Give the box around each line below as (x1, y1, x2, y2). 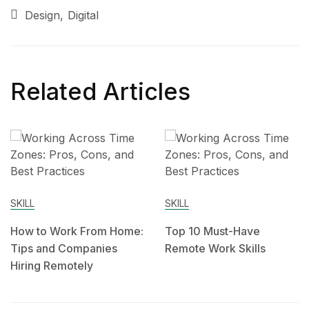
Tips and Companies (10, 241, 117, 256)
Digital (68, 8, 99, 23)
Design (25, 8, 60, 23)
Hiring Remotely (10, 259, 93, 273)
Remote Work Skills (165, 241, 266, 256)
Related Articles (10, 77, 190, 106)
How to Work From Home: (10, 224, 143, 239)
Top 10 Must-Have (165, 224, 260, 239)
